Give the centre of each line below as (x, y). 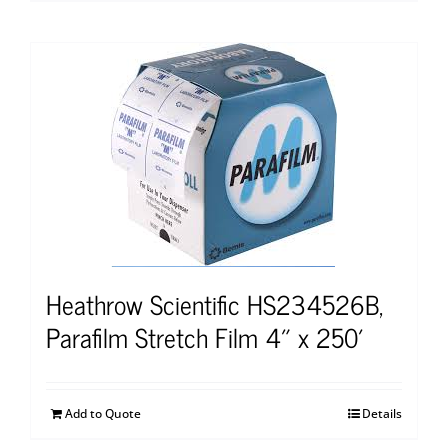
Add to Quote (103, 413)
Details (382, 413)
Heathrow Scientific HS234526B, (214, 303)
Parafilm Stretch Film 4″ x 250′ (205, 336)
